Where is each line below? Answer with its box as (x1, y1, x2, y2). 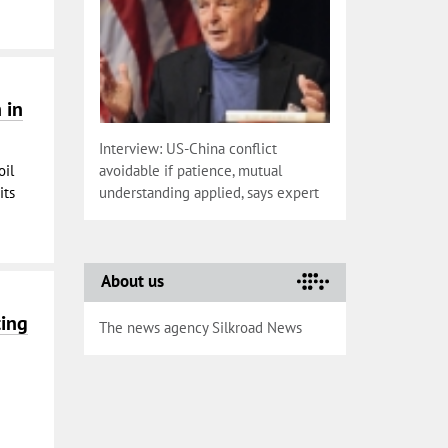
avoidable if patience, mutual (98, 161, 282, 180)
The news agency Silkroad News (98, 318, 302, 337)
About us (100, 270, 164, 292)
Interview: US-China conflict (98, 139, 277, 158)
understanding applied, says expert (98, 183, 319, 202)
